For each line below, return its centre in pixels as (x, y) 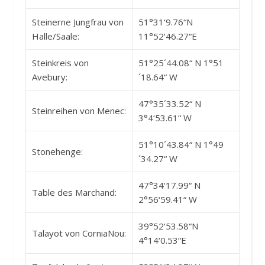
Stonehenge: (57, 151)
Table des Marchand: (74, 192)
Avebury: (50, 77)
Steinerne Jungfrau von (78, 22)
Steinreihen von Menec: (79, 110)
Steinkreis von (60, 62)
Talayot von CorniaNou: (79, 233)
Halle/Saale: (56, 36)
